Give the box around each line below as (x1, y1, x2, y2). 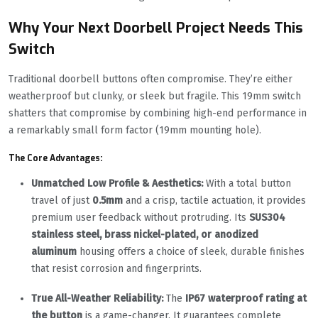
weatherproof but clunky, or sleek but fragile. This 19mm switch (9, 90, 301, 103)
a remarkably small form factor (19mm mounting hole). (9, 124, 261, 137)
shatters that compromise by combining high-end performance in (9, 107, 307, 120)
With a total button (203, 177, 291, 190)
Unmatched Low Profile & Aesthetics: (31, 177, 203, 190)
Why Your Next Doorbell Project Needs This (9, 18, 303, 38)
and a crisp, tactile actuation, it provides (123, 194, 306, 207)
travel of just (31, 194, 92, 207)
